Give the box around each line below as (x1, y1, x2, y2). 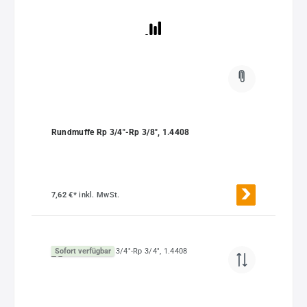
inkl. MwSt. (79, 191, 120, 200)
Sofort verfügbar (54, 246, 111, 256)
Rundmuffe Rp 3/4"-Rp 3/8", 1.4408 (51, 127, 190, 138)
